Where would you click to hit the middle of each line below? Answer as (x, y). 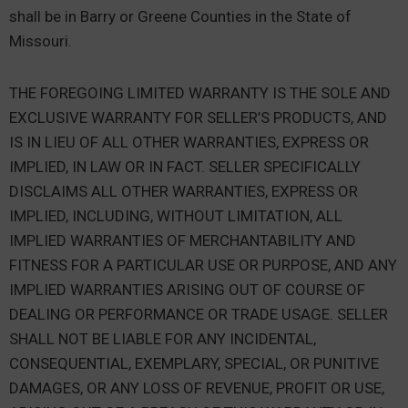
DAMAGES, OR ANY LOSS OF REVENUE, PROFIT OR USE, (197, 388)
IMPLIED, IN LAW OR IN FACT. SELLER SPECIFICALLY (185, 167)
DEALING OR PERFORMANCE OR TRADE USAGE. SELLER (199, 314)
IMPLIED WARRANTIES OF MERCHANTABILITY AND (183, 240)
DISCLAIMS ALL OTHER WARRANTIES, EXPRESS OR (184, 191)
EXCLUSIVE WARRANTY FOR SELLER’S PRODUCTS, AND (198, 117)
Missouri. (41, 41)
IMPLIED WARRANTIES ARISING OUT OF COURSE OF (187, 290)
